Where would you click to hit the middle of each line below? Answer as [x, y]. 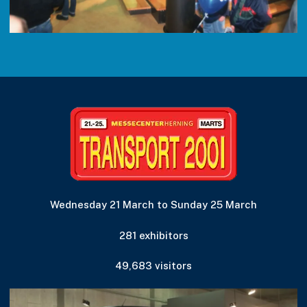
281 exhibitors [153, 235]
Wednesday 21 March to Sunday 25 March [153, 205]
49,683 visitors [153, 265]
